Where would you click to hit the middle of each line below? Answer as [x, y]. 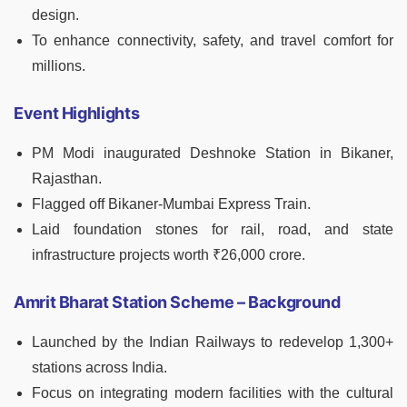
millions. [59, 66]
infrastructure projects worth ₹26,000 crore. [169, 255]
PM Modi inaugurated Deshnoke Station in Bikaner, [213, 154]
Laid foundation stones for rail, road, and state [213, 230]
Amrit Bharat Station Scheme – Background [177, 303]
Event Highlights [77, 114]
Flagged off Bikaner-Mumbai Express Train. [171, 204]
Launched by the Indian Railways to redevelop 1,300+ [213, 342]
